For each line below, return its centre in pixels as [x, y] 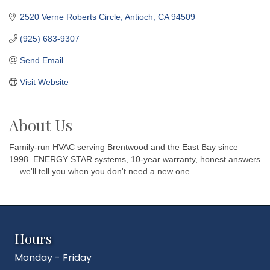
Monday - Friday [53, 257]
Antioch [139, 17]
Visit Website [44, 82]
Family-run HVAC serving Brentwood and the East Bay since [124, 147]
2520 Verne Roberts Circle [70, 17]
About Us [41, 125]
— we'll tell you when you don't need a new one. [101, 171]
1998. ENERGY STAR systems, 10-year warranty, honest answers [135, 159]
